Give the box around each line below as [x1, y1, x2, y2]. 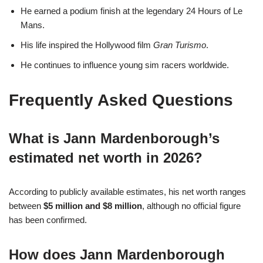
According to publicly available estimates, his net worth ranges [9, 186, 246, 197]
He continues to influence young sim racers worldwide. [21, 59, 229, 70]
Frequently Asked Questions [9, 90, 233, 109]
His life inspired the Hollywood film [21, 39, 153, 50]
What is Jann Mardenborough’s [9, 130, 220, 146]
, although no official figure [142, 200, 241, 211]
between [9, 200, 43, 211]
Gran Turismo [153, 39, 206, 50]
